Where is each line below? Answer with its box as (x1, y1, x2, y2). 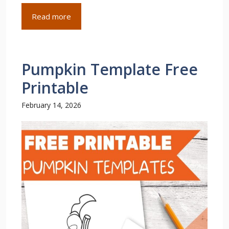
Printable (21, 77, 88, 98)
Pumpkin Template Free (21, 59, 198, 80)
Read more (32, 11, 71, 21)
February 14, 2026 (21, 100, 81, 110)
